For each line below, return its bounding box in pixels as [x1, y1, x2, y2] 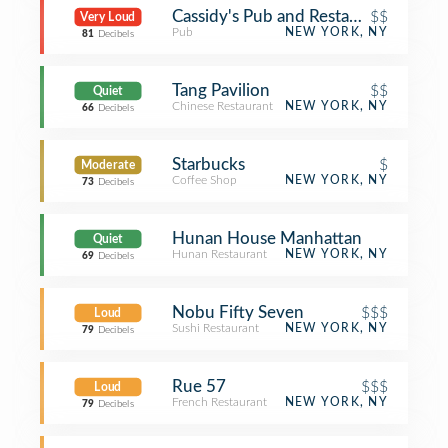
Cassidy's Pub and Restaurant [172, 8, 389, 25]
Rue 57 [172, 378, 226, 395]
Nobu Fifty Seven [172, 304, 304, 321]
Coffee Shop [172, 174, 237, 186]
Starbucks [172, 156, 245, 173]
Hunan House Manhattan [172, 230, 362, 247]
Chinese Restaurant [172, 100, 273, 112]
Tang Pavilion [172, 82, 270, 99]
